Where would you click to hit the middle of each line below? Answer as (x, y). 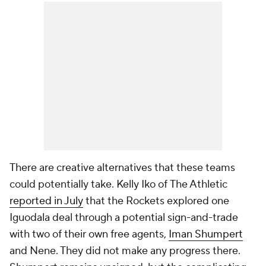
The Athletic (199, 184)
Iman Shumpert (206, 234)
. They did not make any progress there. (148, 251)
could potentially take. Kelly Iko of (90, 184)
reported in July (46, 201)
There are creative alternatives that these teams (122, 168)
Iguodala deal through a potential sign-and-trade (124, 218)
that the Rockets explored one (156, 201)
